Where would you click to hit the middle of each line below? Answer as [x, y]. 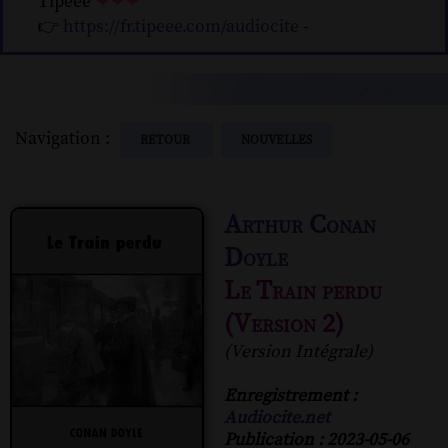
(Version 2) [284, 324]
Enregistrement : [290, 395]
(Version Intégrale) [298, 351]
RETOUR [166, 139]
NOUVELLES [276, 139]
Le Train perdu [303, 291]
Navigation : [66, 138]
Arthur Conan [300, 225]
